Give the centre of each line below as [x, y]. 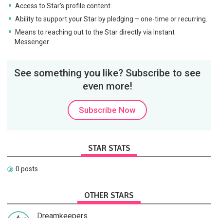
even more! [107, 86]
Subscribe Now [108, 110]
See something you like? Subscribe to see [108, 73]
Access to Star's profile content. [64, 6]
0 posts [27, 169]
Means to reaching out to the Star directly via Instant [95, 32]
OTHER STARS [109, 196]
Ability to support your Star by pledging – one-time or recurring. [111, 19]
